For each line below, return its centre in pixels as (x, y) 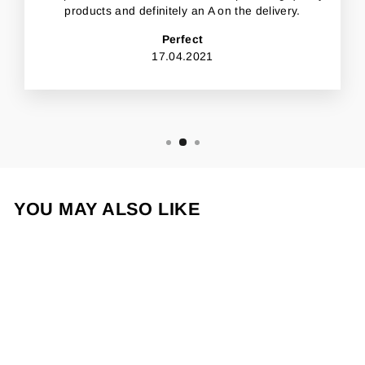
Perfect (182, 40)
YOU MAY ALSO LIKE (107, 209)
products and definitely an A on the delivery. (182, 11)
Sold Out (121, 250)
